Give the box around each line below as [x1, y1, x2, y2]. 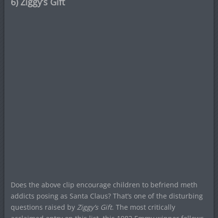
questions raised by [10, 202, 77, 212]
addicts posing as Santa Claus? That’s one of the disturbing [10, 191, 203, 200]
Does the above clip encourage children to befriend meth [10, 180, 198, 189]
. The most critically [111, 202, 175, 212]
